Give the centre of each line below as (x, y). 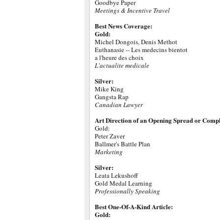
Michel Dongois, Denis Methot (136, 42)
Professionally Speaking (127, 191)
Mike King (109, 89)
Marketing (109, 152)
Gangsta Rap (112, 97)
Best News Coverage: (124, 26)
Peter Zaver (110, 136)
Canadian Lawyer (119, 105)
